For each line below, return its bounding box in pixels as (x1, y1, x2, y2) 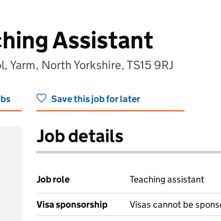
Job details (37, 125, 123, 147)
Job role (37, 174, 70, 185)
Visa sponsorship (37, 199, 108, 210)
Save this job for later (51, 93, 140, 105)
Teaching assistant (130, 174, 204, 185)
